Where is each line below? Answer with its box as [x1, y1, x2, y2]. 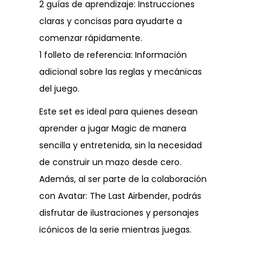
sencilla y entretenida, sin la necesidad [39, 139, 202, 152]
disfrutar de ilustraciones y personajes [39, 207, 199, 219]
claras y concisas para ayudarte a [39, 15, 182, 28]
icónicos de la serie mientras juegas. [39, 224, 192, 236]
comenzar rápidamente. [39, 32, 142, 45]
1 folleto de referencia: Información [39, 49, 187, 61]
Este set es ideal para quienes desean [39, 105, 198, 118]
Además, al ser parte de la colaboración [39, 173, 207, 186]
